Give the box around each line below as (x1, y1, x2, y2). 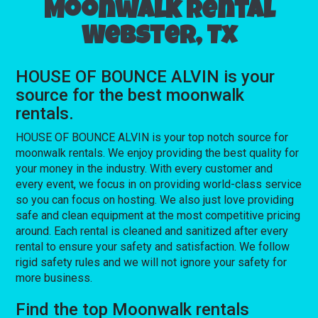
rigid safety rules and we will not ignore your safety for (16, 255, 287, 269)
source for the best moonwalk (16, 84, 245, 105)
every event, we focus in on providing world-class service (16, 177, 302, 191)
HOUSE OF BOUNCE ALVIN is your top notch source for (16, 130, 289, 144)
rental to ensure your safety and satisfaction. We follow (16, 239, 290, 253)
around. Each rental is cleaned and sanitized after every (16, 224, 289, 238)
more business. (16, 270, 93, 285)
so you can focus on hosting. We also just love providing (16, 192, 295, 207)
